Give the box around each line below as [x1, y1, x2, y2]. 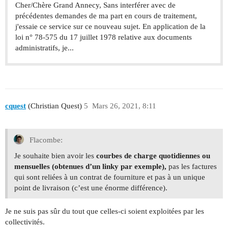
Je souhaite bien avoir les [14, 151, 96, 160]
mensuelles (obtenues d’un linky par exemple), [14, 162, 166, 170]
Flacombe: [27, 135, 63, 144]
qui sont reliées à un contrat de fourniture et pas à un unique [14, 173, 205, 181]
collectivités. [5, 217, 45, 226]
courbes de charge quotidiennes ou [96, 151, 210, 160]
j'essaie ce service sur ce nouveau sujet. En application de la [15, 22, 206, 31]
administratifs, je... [15, 44, 74, 52]
